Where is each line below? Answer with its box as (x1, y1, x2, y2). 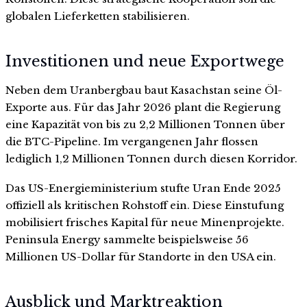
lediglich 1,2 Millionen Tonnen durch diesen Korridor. (5, 151, 297, 165)
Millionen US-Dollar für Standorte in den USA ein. (5, 250, 276, 264)
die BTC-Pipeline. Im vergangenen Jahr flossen (5, 134, 258, 148)
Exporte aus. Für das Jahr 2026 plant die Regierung (5, 100, 280, 114)
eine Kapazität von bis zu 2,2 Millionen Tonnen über (5, 117, 285, 131)
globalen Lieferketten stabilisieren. (5, 10, 190, 23)
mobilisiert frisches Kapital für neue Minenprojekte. (5, 216, 284, 230)
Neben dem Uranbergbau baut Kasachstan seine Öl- (5, 83, 282, 97)
